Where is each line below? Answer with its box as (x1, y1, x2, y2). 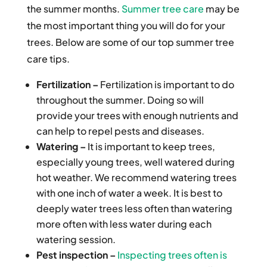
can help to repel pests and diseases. (36, 125, 204, 138)
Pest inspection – (36, 249, 116, 262)
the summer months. (26, 2, 120, 15)
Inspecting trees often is (117, 249, 227, 262)
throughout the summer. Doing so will (36, 94, 204, 107)
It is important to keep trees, (85, 140, 215, 153)
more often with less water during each (36, 218, 212, 231)
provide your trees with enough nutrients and (36, 109, 238, 122)
